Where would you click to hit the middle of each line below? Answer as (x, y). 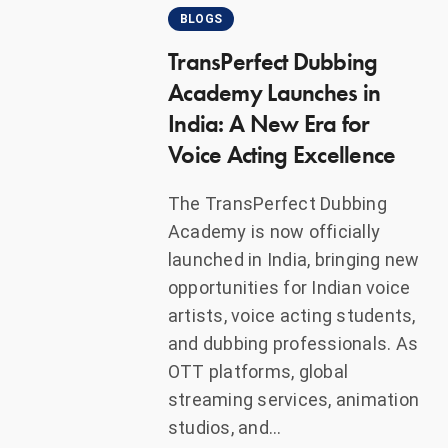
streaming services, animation (293, 400)
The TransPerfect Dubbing (277, 204)
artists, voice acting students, (292, 316)
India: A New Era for (269, 124)
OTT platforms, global (258, 372)
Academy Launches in (274, 93)
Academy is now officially (274, 232)
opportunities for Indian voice (289, 288)
